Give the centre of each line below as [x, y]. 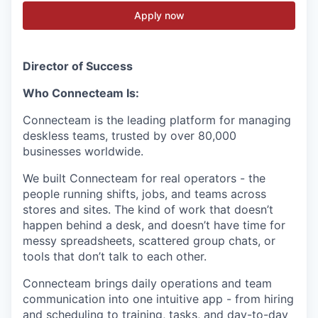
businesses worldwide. [83, 151]
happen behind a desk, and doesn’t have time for [154, 225]
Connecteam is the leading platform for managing [157, 120]
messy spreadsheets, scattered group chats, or [149, 240]
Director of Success [78, 66]
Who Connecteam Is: [81, 93]
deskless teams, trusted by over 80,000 [130, 135]
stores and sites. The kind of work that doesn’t [148, 209]
